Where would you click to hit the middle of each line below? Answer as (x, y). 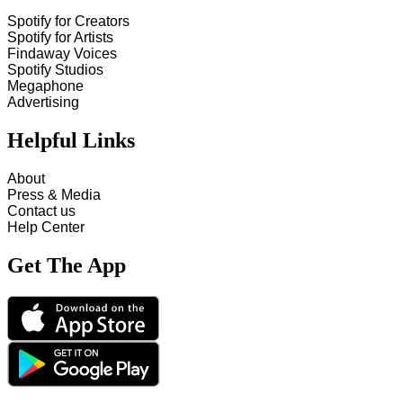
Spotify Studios (55, 70)
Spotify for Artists (60, 38)
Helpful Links (71, 141)
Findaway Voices (62, 54)
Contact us (41, 211)
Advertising (43, 103)
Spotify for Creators (68, 22)
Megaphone (45, 86)
